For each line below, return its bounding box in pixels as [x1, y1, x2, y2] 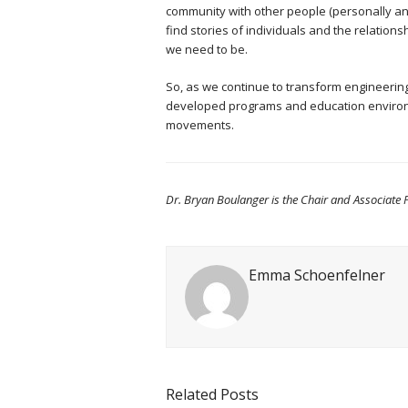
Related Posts [166, 384, 259, 404]
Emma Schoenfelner [249, 265, 385, 285]
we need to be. [166, 41, 248, 57]
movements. [166, 117, 234, 133]
